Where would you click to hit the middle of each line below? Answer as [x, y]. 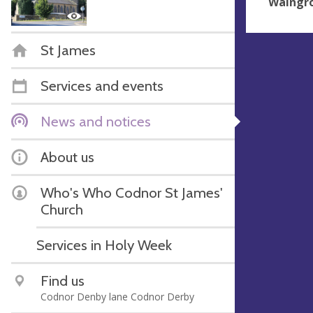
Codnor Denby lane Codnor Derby [117, 296]
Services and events [102, 85]
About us [67, 156]
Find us [63, 280]
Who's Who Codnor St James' [132, 192]
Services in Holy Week [104, 245]
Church [62, 209]
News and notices [96, 121]
